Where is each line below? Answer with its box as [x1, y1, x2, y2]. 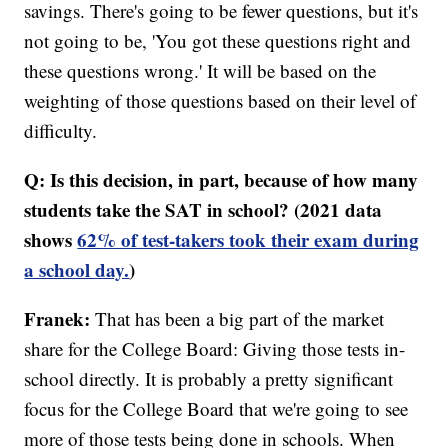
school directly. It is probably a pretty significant [24, 365, 394, 391]
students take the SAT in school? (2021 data [24, 195, 383, 223]
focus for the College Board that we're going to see [24, 395, 409, 421]
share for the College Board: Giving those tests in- [24, 335, 406, 361]
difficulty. [24, 117, 98, 143]
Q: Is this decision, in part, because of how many [24, 165, 419, 193]
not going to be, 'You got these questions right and [24, 27, 412, 53]
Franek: [24, 304, 91, 332]
